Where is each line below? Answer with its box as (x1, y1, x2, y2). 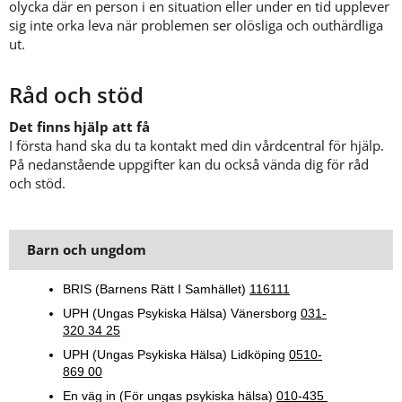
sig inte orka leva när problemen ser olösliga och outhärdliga (9, 16, 383, 35)
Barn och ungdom (27, 240, 146, 259)
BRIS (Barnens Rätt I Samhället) (63, 282, 249, 297)
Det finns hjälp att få (9, 118, 150, 136)
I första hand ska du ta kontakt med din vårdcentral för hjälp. (9, 136, 384, 155)
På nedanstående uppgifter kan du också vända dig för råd (9, 155, 369, 174)
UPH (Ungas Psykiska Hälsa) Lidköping (63, 347, 289, 363)
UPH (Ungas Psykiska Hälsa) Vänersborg (63, 306, 301, 321)
